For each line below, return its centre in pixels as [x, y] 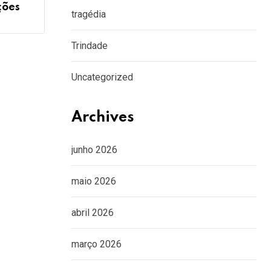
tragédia [89, 14]
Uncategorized [102, 77]
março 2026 [96, 244]
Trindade [90, 46]
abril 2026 [93, 213]
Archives [103, 118]
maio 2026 [94, 181]
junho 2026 [94, 150]
